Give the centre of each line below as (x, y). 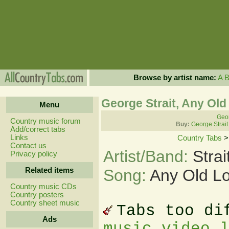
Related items (49, 170)
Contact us (28, 146)
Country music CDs (43, 187)
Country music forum (45, 121)
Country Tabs (200, 138)
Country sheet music (45, 203)
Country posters (37, 195)
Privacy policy (33, 154)
